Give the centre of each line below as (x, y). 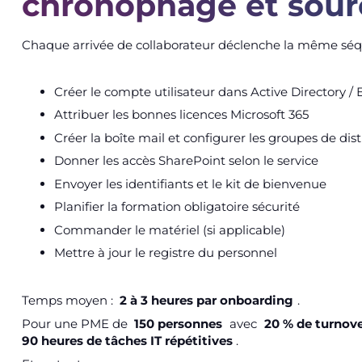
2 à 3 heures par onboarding (207, 300)
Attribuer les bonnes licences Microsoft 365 (181, 115)
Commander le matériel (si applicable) (169, 229)
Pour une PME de (76, 323)
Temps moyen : (69, 300)
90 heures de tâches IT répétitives (127, 340)
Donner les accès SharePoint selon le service (186, 161)
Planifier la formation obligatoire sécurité (177, 207)
